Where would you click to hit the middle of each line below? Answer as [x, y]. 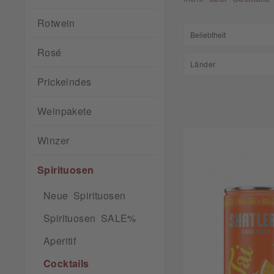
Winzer [54, 140]
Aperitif [60, 240]
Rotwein [56, 23]
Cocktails [66, 263]
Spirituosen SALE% [90, 218]
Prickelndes [65, 81]
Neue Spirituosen [85, 195]
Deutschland [234, 92]
